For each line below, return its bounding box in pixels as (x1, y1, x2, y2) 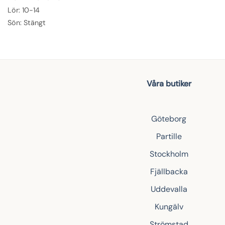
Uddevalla (150, 183, 187, 194)
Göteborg (151, 113, 186, 124)
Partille (156, 131, 182, 142)
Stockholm (149, 148, 188, 159)
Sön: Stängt (8, 18, 46, 27)
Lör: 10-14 (8, 5, 40, 15)
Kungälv (154, 201, 183, 212)
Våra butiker (146, 78, 191, 89)
